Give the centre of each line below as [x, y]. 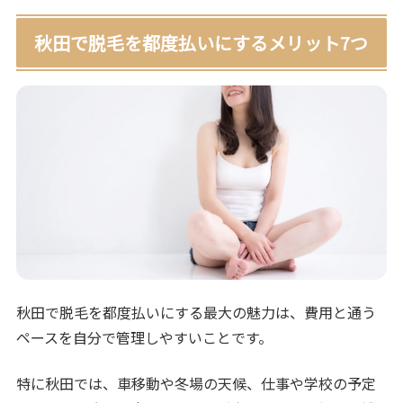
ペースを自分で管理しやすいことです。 [145, 338]
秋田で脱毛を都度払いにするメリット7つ [201, 42]
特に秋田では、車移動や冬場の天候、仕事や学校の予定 [197, 383]
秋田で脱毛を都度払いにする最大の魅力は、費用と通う [197, 313]
